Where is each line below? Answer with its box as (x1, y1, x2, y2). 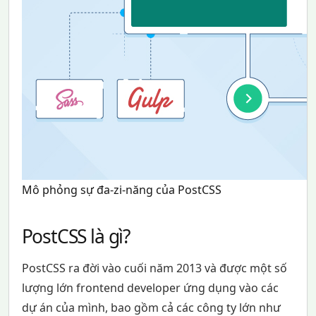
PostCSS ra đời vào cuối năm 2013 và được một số (21, 260, 287, 276)
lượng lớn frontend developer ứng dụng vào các (21, 280, 279, 296)
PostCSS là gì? (21, 224, 130, 250)
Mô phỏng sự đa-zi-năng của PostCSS (21, 182, 221, 197)
